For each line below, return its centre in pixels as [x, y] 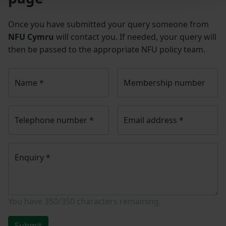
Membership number [164, 82]
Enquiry [30, 157]
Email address [151, 120]
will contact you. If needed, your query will [135, 37]
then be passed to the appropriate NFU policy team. [107, 49]
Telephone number [52, 120]
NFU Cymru [31, 37]
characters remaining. [118, 201]
